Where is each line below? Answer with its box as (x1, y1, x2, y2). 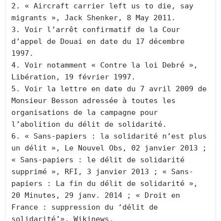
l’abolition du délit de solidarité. (11, 120, 167, 129)
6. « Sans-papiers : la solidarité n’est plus (11, 132, 207, 141)
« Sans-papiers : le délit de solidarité (11, 155, 184, 164)
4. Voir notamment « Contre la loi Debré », (11, 61, 198, 70)
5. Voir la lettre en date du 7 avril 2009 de (11, 84, 207, 93)
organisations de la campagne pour (11, 108, 158, 117)
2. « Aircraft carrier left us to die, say (11, 1, 193, 10)
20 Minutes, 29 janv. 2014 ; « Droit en (11, 191, 180, 200)
